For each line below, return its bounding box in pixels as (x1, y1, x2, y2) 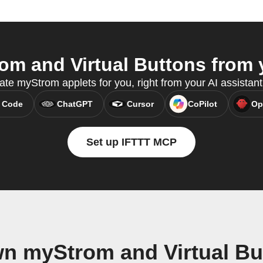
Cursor (126, 99, 154, 109)
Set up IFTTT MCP (86, 136, 177, 149)
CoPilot (187, 99, 217, 109)
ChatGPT (56, 99, 93, 109)
